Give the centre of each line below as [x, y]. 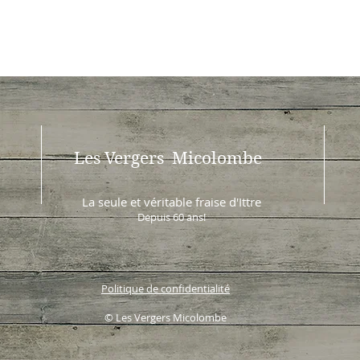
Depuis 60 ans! [172, 217]
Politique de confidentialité [166, 289]
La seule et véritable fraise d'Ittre [172, 202]
